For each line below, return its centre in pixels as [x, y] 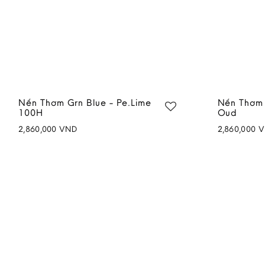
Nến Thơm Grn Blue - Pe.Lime [85, 102]
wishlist [144, 150]
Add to [154, 140]
